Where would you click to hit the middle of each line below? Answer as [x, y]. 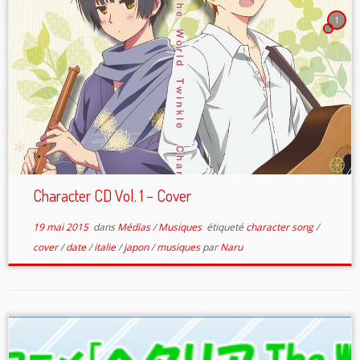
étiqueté [225, 227]
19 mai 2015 [60, 227]
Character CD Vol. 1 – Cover [112, 195]
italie [106, 247]
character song [280, 227]
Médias [135, 227]
